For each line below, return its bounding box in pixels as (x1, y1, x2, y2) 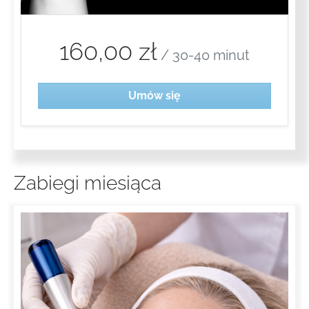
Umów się (128, 88, 181, 102)
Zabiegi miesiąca (14, 171, 161, 195)
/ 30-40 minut (157, 46, 250, 63)
